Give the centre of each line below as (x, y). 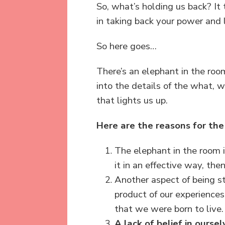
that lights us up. (132, 100)
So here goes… (127, 46)
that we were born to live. (169, 209)
